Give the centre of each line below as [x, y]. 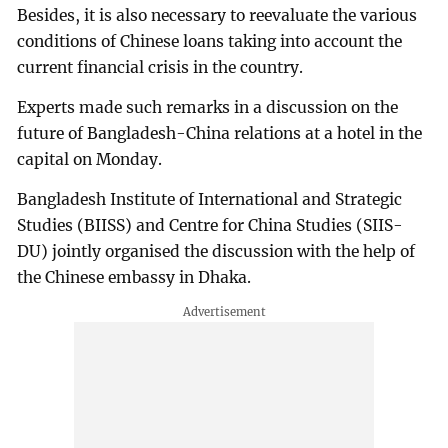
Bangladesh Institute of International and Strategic [210, 199]
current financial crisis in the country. [160, 67]
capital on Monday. [90, 159]
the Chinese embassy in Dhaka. [134, 277]
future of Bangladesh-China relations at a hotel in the [220, 133]
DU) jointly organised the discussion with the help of [216, 251]
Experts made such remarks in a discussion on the [208, 107]
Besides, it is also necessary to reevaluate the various [217, 15]
